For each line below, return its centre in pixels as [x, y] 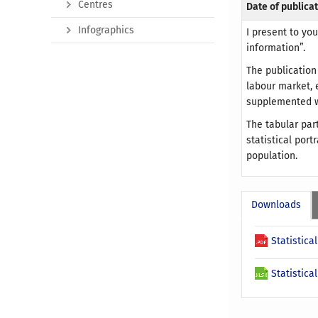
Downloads [276, 205]
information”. [276, 48]
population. [272, 156]
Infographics [106, 30]
